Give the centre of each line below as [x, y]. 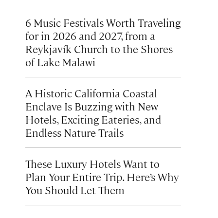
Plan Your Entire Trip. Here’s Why [102, 176]
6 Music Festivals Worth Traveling [103, 22]
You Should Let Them [75, 190]
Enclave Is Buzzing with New [92, 106]
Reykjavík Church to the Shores [99, 48]
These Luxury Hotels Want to [92, 163]
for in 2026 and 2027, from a [90, 35]
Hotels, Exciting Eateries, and [93, 119]
